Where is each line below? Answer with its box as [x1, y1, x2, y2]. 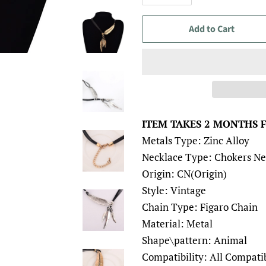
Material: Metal [142, 217, 213, 230]
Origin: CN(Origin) [142, 167, 227, 180]
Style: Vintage [142, 183, 206, 197]
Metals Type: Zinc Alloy [142, 134, 249, 147]
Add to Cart [189, 23, 235, 36]
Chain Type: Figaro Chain [142, 200, 258, 214]
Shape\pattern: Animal [142, 233, 247, 247]
